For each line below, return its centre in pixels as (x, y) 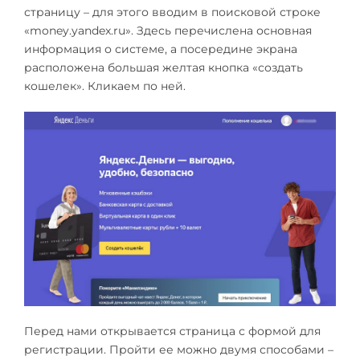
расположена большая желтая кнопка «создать (164, 67)
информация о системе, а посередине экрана (161, 49)
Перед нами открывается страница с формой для (172, 331)
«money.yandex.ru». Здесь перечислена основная (168, 30)
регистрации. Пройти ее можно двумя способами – (179, 350)
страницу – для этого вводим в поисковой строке (172, 12)
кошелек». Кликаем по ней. (105, 86)
